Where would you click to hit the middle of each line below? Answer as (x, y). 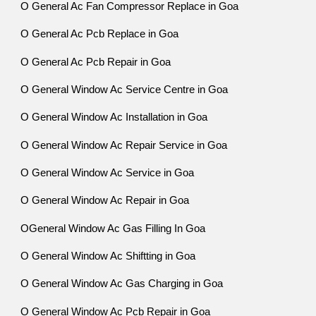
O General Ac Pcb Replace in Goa (100, 34)
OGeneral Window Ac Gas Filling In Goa (113, 228)
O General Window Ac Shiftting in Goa (108, 256)
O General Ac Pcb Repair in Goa (96, 62)
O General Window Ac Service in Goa (108, 172)
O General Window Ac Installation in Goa (114, 117)
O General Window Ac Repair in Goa (105, 201)
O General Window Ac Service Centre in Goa (124, 89)
